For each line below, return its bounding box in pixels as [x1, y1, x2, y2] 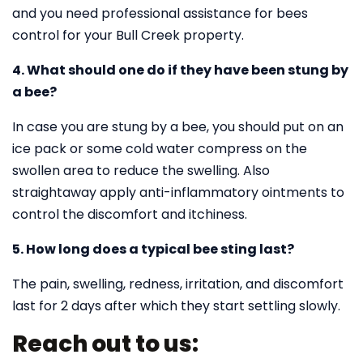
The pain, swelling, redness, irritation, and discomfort [12, 275, 344, 293]
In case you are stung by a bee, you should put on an [12, 117, 344, 136]
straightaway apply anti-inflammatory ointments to [12, 183, 344, 202]
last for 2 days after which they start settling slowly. [12, 297, 340, 315]
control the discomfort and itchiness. [12, 205, 247, 224]
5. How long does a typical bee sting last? [12, 240, 294, 258]
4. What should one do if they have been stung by [12, 61, 348, 79]
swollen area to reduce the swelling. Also [12, 161, 270, 180]
